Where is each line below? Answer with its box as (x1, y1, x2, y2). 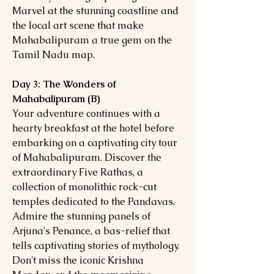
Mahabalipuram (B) (12, 92, 100, 105)
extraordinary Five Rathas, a (12, 166, 143, 179)
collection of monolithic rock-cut (12, 180, 157, 193)
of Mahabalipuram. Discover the (12, 151, 161, 164)
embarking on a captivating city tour (12, 136, 177, 149)
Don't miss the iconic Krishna (12, 254, 144, 267)
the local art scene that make (12, 19, 144, 32)
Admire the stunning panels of (12, 210, 150, 223)
